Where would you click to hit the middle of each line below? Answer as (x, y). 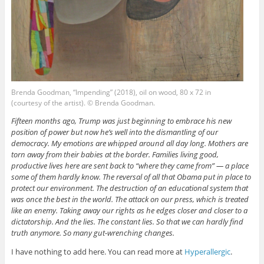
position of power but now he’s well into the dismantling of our (114, 132)
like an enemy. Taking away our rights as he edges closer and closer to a (129, 211)
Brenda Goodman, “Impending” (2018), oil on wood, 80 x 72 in (111, 93)
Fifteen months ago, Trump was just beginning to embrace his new (121, 121)
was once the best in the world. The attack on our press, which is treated (130, 199)
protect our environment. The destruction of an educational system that (129, 188)
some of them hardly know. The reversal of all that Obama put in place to (131, 177)
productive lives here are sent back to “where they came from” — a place (130, 166)
